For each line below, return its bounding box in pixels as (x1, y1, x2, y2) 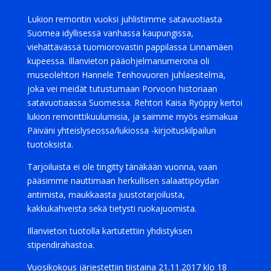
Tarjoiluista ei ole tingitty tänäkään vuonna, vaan (27, 161, 217, 172)
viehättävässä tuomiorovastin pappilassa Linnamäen (27, 41, 233, 53)
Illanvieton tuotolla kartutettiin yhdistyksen (27, 225, 192, 237)
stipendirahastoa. (27, 239, 94, 250)
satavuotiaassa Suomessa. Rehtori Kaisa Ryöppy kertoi (27, 97, 243, 108)
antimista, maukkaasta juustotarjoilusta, (27, 189, 185, 200)
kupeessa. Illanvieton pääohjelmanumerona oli (27, 55, 209, 67)
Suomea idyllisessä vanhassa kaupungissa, (27, 27, 194, 39)
